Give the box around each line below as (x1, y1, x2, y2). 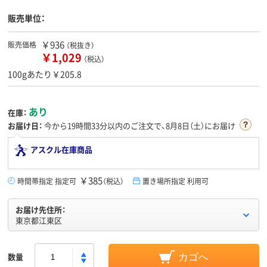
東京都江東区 (15, 215, 62, 226)
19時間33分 (67, 120, 107, 132)
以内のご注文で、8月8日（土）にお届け (107, 120, 235, 132)
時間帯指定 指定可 (17, 176, 76, 187)
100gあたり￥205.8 (8, 68, 82, 80)
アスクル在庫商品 (30, 144, 92, 156)
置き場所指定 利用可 (142, 176, 209, 187)
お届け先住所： (15, 204, 66, 216)
